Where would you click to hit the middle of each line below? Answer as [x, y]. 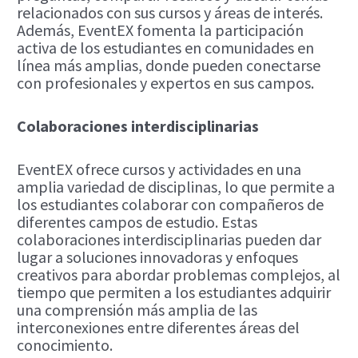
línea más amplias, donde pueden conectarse [169, 65]
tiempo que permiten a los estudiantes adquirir [174, 292]
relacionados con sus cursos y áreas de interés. [170, 12]
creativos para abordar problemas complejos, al [179, 274]
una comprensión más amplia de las [137, 309]
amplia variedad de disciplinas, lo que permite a [176, 186]
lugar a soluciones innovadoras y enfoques [158, 257]
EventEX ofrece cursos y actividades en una [159, 169]
